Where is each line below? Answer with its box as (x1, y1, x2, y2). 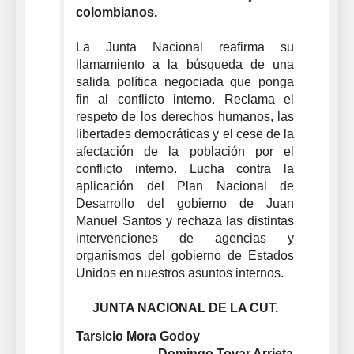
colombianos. (76, 5, 157, 19)
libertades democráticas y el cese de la (76, 126, 294, 141)
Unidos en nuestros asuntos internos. (76, 265, 287, 280)
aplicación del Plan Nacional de (76, 179, 294, 193)
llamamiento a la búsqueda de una (76, 57, 294, 71)
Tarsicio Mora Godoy (76, 329, 292, 343)
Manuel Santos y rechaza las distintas (76, 213, 294, 228)
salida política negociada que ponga (76, 74, 294, 88)
